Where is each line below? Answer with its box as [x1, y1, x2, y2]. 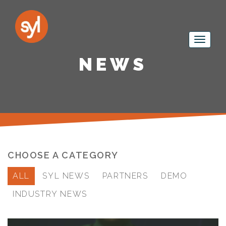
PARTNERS [102, 171, 148, 181]
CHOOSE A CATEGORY [8, 150, 119, 160]
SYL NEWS [42, 171, 90, 181]
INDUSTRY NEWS [13, 189, 87, 199]
